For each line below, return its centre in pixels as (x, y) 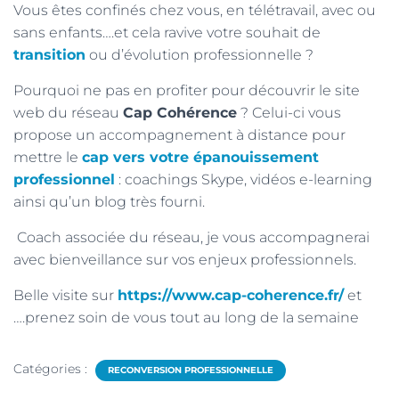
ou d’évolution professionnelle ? (199, 55)
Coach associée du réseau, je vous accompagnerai (191, 237)
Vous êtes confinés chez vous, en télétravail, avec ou (195, 10)
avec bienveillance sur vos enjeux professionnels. (185, 260)
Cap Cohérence (180, 113)
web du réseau (68, 113)
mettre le (48, 157)
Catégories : (52, 369)
